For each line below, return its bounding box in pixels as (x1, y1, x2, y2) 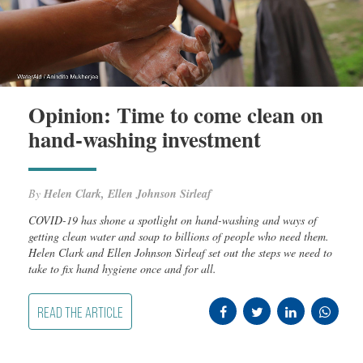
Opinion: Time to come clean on (28, 98, 323, 130)
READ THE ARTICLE (37, 305, 123, 322)
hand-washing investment (28, 122, 261, 155)
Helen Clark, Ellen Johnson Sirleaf (44, 185, 211, 202)
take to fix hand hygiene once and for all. (28, 260, 216, 276)
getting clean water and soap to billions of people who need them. (28, 228, 329, 244)
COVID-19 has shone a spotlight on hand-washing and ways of (28, 211, 317, 228)
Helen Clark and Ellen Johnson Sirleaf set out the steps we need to (28, 244, 332, 260)
